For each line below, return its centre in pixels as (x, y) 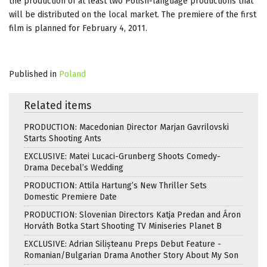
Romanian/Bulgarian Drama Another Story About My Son (131, 255)
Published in (33, 74)
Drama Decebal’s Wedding (74, 167)
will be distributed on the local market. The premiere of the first (133, 14)
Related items (58, 105)
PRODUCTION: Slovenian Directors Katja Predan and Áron (132, 215)
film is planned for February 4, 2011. (78, 28)
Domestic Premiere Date (70, 197)
